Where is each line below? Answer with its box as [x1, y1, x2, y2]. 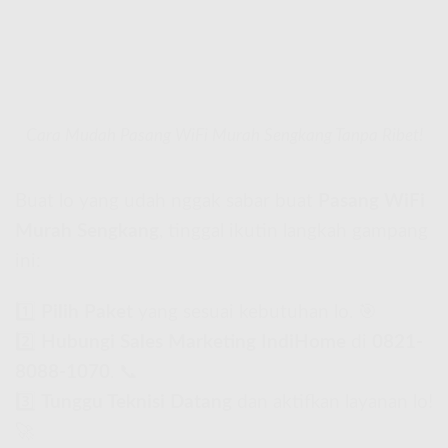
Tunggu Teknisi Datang [41, 392, 232, 412]
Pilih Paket [41, 302, 133, 322]
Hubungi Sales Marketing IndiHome [41, 332, 346, 352]
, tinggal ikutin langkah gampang [159, 221, 428, 241]
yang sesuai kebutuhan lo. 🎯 [133, 302, 377, 322]
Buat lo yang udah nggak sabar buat [15, 191, 318, 211]
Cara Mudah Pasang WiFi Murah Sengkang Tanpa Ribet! [25, 126, 423, 144]
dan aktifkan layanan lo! [232, 392, 433, 412]
